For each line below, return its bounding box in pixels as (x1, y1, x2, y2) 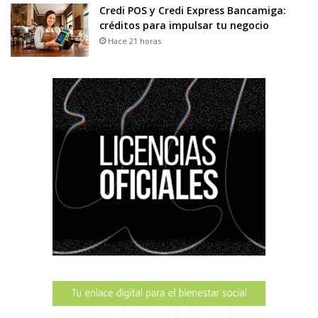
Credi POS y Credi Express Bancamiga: (99, 4, 286, 18)
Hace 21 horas (108, 35, 161, 47)
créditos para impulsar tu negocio (99, 18, 269, 33)
